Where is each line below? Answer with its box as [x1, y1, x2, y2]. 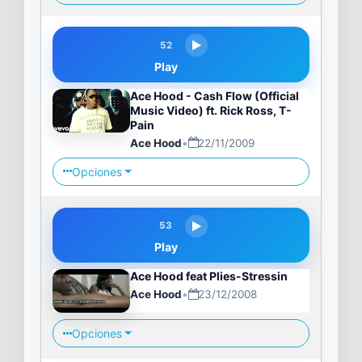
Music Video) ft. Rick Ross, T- [129, 103, 292, 117]
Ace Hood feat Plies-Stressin [129, 269, 288, 284]
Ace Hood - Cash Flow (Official [129, 88, 299, 103]
